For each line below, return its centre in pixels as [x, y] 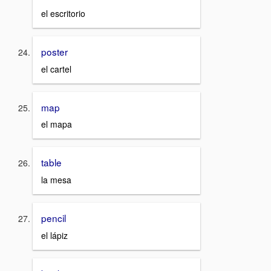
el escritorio [63, 13]
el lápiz [54, 235]
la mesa [56, 179]
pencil [54, 217]
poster [54, 51]
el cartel [56, 69]
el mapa [57, 124]
